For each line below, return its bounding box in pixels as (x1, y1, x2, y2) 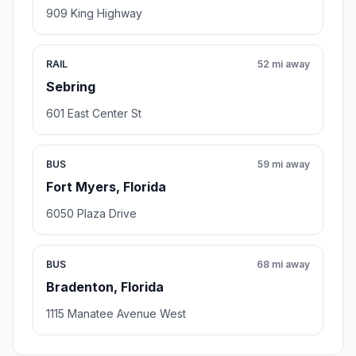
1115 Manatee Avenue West (46, 307, 186, 321)
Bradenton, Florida (46, 279, 164, 296)
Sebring (46, 79, 95, 95)
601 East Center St (46, 106, 141, 121)
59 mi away (257, 158, 310, 171)
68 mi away (257, 258, 310, 271)
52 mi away (257, 58, 310, 71)
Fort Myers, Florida (46, 179, 166, 195)
